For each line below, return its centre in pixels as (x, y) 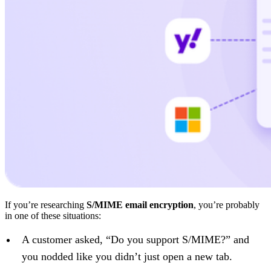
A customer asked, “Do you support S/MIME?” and (135, 240)
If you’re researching (46, 205)
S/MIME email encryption (140, 205)
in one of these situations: (53, 216)
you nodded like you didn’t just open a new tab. (127, 257)
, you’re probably (227, 205)
